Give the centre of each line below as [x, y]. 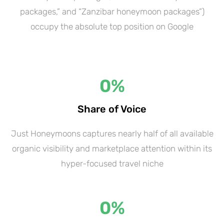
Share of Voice [112, 109]
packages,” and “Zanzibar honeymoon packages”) [112, 11]
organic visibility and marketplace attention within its [112, 148]
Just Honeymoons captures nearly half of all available [112, 133]
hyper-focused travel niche [112, 163]
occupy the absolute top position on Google [112, 26]
